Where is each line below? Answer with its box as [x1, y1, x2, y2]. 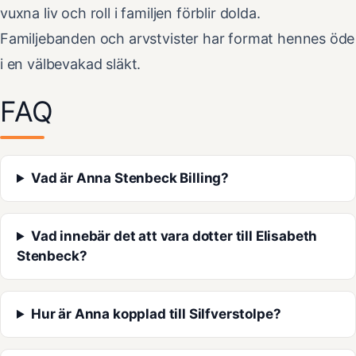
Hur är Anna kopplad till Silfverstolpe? [31, 306, 281, 323]
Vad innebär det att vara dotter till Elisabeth [31, 228, 318, 245]
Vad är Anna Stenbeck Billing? [31, 170, 230, 187]
